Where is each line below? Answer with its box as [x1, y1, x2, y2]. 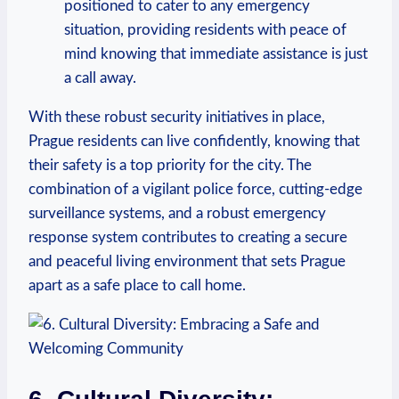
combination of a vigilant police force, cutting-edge [28, 181, 362, 197]
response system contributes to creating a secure [28, 229, 347, 245]
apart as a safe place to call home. [28, 277, 246, 293]
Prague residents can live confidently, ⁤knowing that [28, 133, 360, 149]
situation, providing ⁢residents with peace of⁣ [64, 21, 346, 37]
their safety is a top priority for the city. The [28, 157, 312, 173]
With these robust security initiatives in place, [28, 109, 325, 125]
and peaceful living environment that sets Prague [28, 253, 346, 269]
